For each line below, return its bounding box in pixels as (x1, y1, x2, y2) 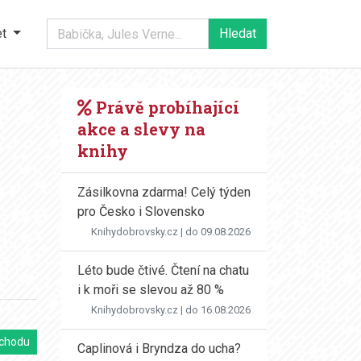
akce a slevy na (77, 118, 205, 139)
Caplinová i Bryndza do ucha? (77, 341, 241, 356)
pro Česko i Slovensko (77, 204, 205, 219)
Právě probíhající (92, 97, 239, 118)
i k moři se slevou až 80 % (77, 282, 224, 297)
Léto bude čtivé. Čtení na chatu (77, 263, 249, 278)
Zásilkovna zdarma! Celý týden (77, 185, 251, 200)
